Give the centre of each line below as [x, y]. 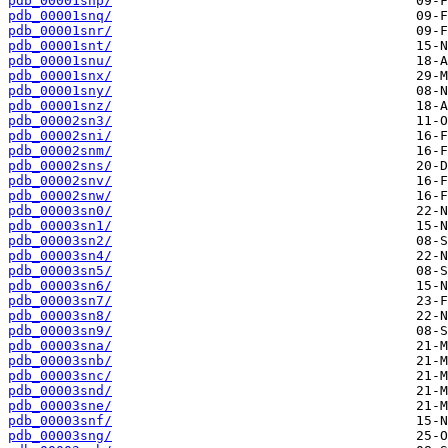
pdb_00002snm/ [60, 151]
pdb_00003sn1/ [60, 226]
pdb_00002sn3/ [60, 121]
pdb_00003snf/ [60, 421]
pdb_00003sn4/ [60, 256]
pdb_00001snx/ [60, 76]
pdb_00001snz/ [60, 106]
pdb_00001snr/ [60, 31]
